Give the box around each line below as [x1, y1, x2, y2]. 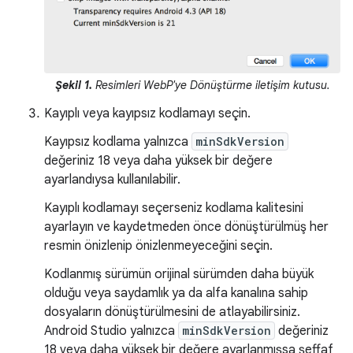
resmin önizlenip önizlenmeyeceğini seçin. [44, 237, 273, 254]
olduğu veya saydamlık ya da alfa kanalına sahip [44, 284, 308, 301]
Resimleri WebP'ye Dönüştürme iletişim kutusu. [91, 77, 330, 92]
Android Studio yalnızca [44, 322, 178, 339]
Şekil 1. [54, 77, 92, 92]
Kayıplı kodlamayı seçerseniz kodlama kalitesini [44, 199, 303, 216]
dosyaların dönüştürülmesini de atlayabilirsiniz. [44, 303, 300, 320]
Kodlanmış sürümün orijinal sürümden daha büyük [44, 266, 314, 282]
